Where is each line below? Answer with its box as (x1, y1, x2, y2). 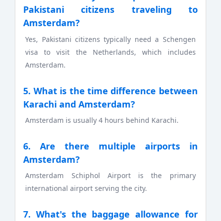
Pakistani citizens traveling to (23, 3, 198, 16)
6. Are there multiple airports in (23, 140, 198, 152)
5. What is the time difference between (23, 84, 198, 97)
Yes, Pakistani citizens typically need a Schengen (25, 34, 196, 44)
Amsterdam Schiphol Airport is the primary (25, 171, 196, 181)
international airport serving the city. (25, 184, 147, 193)
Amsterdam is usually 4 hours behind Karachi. (25, 115, 179, 125)
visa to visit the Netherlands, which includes (25, 47, 196, 57)
